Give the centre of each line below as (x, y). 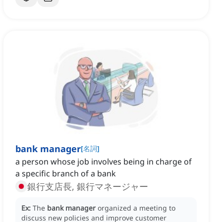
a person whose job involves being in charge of (104, 162)
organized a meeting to (137, 208)
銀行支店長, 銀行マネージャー (88, 187)
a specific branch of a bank (66, 174)
